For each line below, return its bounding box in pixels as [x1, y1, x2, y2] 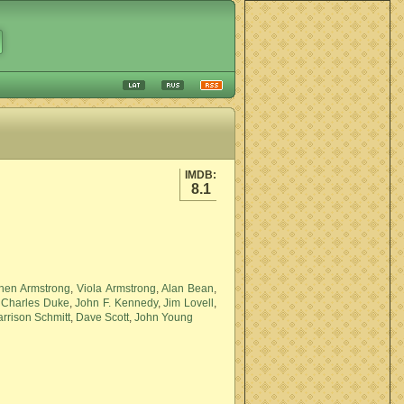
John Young [134, 311, 193, 324]
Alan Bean [161, 282, 215, 295]
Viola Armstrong [77, 282, 156, 295]
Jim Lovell [163, 297, 215, 309]
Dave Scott [76, 311, 129, 324]
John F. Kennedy [75, 297, 158, 309]
